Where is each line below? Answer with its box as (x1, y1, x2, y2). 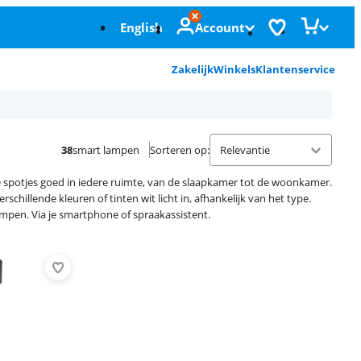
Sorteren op (150, 143, 207, 157)
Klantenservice (255, 62, 335, 77)
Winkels (214, 62, 255, 77)
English (120, 19, 163, 35)
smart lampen (73, 143, 139, 157)
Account (195, 19, 245, 35)
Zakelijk (172, 62, 214, 77)
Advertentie (89, 239, 146, 253)
